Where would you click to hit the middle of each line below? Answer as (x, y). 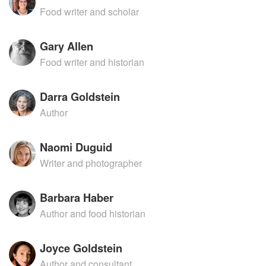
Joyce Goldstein (81, 248)
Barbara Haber (77, 197)
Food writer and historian (92, 62)
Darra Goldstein (80, 96)
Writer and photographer (91, 163)
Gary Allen (67, 46)
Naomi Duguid (76, 147)
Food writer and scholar (90, 12)
